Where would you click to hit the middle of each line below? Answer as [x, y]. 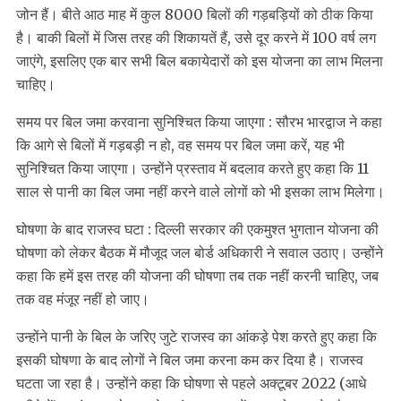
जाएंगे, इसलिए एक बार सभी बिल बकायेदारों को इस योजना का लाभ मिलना [200, 61]
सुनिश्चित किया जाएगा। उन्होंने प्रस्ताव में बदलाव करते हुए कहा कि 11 [192, 169]
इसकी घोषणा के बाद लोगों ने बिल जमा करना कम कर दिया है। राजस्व [190, 360]
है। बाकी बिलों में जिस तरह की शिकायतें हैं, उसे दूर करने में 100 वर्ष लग [196, 38]
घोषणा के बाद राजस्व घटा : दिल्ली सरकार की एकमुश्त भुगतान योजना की [197, 230]
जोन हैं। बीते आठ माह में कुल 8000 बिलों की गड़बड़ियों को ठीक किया [195, 15]
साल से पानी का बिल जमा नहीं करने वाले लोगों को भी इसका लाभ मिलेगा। [200, 192]
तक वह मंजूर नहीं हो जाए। [83, 299]
